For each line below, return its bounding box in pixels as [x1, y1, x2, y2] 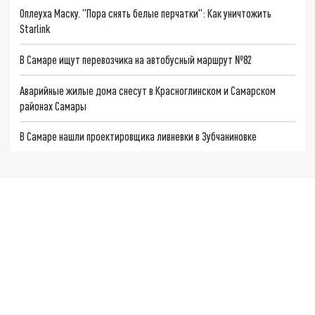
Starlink [20, 22, 51, 36]
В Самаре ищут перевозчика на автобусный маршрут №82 [20, 52, 252, 66]
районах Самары [20, 98, 87, 112]
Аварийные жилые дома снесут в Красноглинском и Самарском [20, 83, 276, 97]
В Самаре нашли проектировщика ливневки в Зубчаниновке [20, 129, 257, 143]
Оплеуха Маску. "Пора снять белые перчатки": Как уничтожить [20, 6, 272, 20]
